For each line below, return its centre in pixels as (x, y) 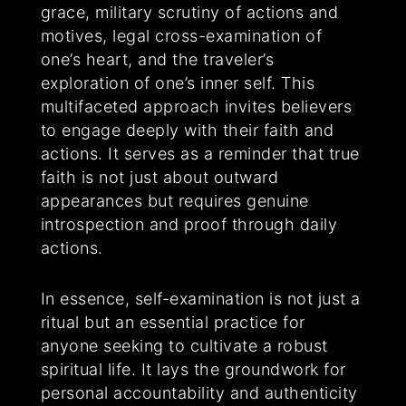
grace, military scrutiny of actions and (189, 13)
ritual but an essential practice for (173, 323)
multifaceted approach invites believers (196, 107)
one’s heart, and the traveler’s (157, 60)
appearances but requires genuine (174, 201)
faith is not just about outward (159, 178)
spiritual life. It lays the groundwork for (193, 370)
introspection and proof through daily (189, 225)
